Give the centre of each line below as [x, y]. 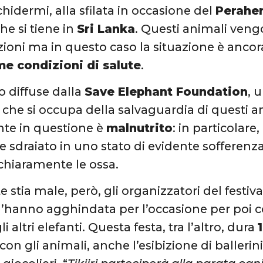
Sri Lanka [106, 28]
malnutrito [140, 128]
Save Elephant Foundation [166, 91]
